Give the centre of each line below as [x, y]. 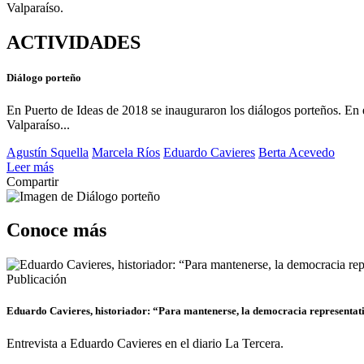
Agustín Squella [48, 152]
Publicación [37, 279]
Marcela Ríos [126, 152]
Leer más [30, 167]
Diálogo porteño [44, 78]
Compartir [32, 181]
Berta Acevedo [297, 152]
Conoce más [56, 230]
